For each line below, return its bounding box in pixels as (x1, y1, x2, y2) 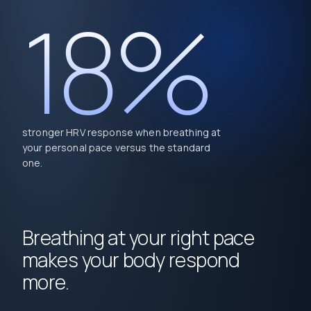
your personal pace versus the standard (22, 141, 211, 155)
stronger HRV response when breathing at (22, 126, 221, 140)
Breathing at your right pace (22, 224, 255, 251)
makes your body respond (22, 246, 240, 274)
